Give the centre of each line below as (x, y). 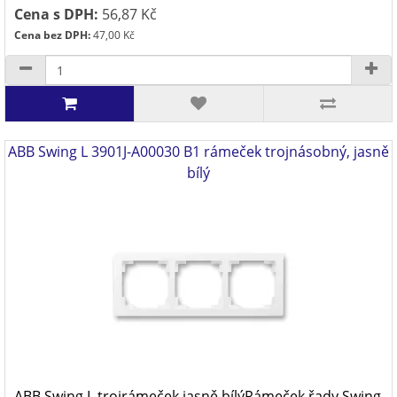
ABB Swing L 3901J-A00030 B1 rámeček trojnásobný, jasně (198, 152)
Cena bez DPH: (52, 35)
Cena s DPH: (56, 14)
